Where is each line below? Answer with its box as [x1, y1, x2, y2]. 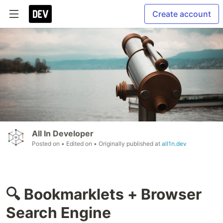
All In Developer [32, 128, 94, 139]
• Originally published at [94, 140, 162, 148]
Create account [152, 9, 211, 19]
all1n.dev [162, 140, 187, 148]
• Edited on [61, 140, 94, 148]
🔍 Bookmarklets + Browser [6, 185, 202, 204]
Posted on [32, 140, 61, 148]
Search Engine [6, 204, 111, 222]
